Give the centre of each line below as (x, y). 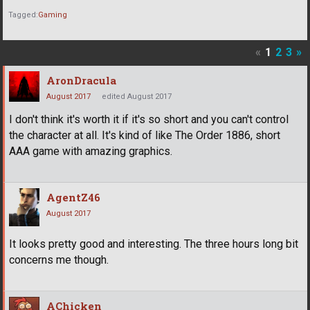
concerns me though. (59, 260)
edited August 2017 (137, 97)
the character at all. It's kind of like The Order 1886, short (145, 136)
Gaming (53, 15)
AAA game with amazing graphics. (91, 152)
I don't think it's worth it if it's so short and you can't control (149, 120)
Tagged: (23, 15)
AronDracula (81, 81)
